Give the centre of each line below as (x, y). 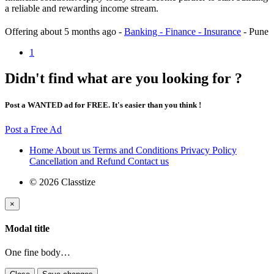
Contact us (148, 161)
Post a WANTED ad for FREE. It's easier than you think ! (103, 105)
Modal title (27, 228)
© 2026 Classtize (62, 182)
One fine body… (38, 253)
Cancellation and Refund (79, 161)
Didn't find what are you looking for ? (124, 79)
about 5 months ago (80, 32)
